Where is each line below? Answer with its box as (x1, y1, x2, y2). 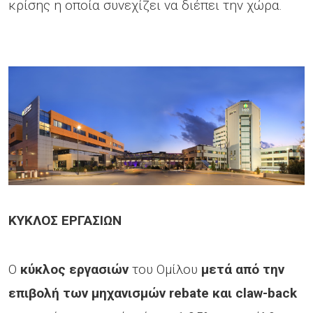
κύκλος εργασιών (20, 261, 129, 277)
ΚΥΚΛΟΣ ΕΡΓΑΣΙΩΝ (8, 212, 122, 228)
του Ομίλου (129, 261, 201, 277)
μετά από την (201, 261, 284, 277)
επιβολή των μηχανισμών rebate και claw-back (8, 284, 297, 301)
